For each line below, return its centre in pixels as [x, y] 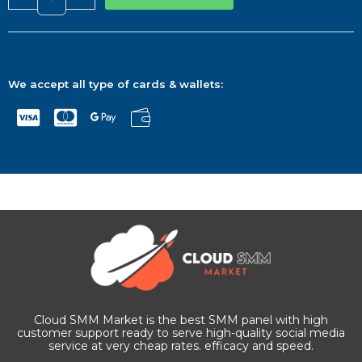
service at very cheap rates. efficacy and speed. [181, 345]
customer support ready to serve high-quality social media [181, 333]
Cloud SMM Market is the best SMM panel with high [181, 320]
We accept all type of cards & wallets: [116, 84]
